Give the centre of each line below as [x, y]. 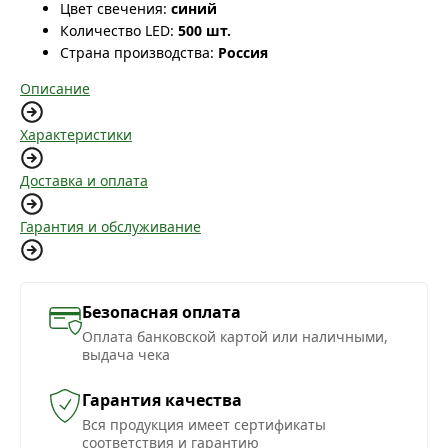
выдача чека [126, 355]
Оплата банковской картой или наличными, [235, 337]
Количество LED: [117, 31]
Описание [55, 89]
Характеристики [76, 135]
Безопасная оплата [161, 312]
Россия [243, 53]
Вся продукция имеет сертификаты [204, 425]
